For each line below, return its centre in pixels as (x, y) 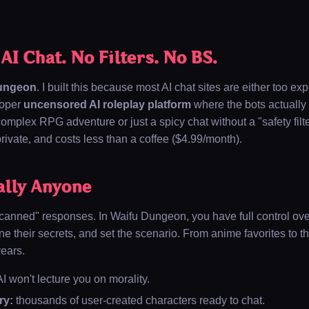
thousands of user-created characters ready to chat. (139, 300)
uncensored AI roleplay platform (107, 104)
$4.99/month (206, 139)
